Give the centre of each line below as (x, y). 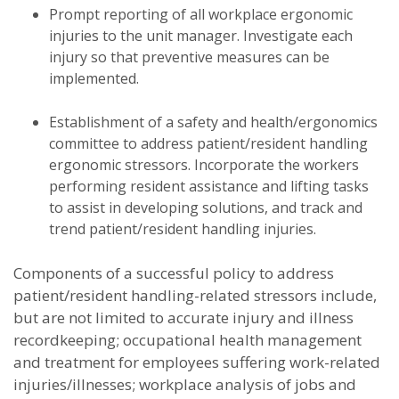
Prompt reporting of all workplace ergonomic (201, 14)
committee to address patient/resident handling (208, 143)
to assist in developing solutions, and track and (206, 208)
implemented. (94, 78)
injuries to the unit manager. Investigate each (201, 36)
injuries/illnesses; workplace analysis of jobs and (185, 384)
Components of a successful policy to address (174, 273)
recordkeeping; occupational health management (187, 340)
